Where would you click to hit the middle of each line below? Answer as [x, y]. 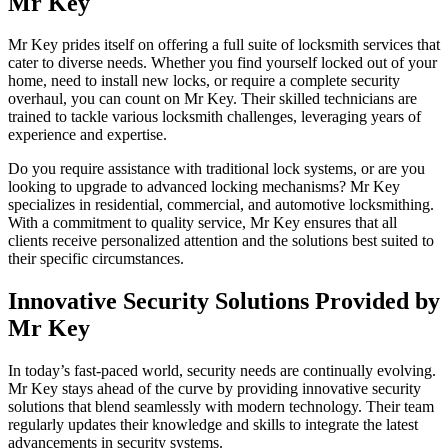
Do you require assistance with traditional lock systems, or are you [216, 169]
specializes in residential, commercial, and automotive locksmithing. [221, 205]
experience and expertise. [87, 135]
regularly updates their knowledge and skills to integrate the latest [213, 425]
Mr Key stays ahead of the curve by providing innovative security [214, 389]
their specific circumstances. [96, 259]
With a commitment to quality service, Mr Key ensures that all [202, 223]
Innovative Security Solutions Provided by [224, 301]
